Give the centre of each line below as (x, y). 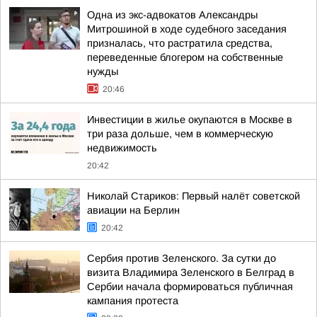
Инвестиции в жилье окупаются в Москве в (190, 120)
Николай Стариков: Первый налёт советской (194, 196)
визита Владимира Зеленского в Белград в (191, 272)
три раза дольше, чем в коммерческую (180, 134)
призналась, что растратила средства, (180, 43)
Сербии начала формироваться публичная (190, 287)
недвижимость (122, 148)
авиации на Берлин (133, 210)
